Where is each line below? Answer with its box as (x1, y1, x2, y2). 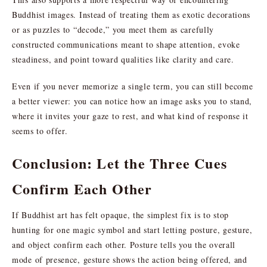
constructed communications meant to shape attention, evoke (12, 38, 240, 50)
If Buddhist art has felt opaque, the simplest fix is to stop (12, 209, 229, 221)
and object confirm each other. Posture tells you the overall (12, 238, 236, 250)
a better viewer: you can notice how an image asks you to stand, (12, 95, 253, 107)
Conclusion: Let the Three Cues (12, 152, 228, 173)
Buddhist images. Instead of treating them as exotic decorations (12, 8, 251, 20)
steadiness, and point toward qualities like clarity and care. (12, 53, 234, 65)
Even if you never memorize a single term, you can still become (12, 80, 253, 92)
